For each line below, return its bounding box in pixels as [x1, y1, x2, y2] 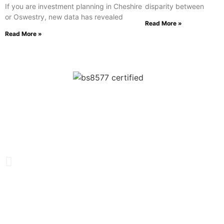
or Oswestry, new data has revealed [5, 12, 123, 21]
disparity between [145, 2, 204, 11]
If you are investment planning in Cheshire [5, 2, 142, 11]
